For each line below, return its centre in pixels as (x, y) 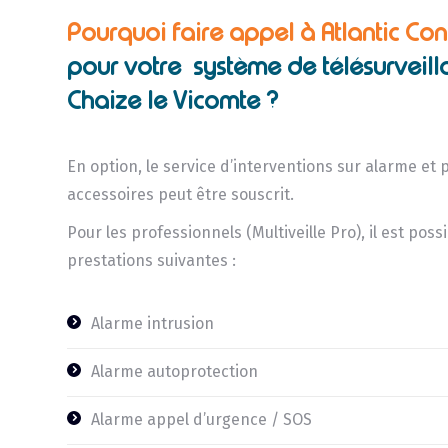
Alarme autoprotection (175, 371)
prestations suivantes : (152, 260)
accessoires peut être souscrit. (181, 194)
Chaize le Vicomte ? (173, 100)
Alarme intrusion (153, 323)
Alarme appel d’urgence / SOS (202, 419)
